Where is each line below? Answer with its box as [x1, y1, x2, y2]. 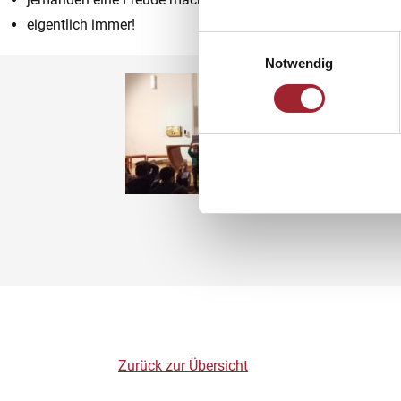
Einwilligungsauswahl [198, 34, 323, 50]
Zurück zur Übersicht [118, 357, 248, 374]
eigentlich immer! [27, 16, 135, 33]
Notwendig [264, 55, 334, 71]
